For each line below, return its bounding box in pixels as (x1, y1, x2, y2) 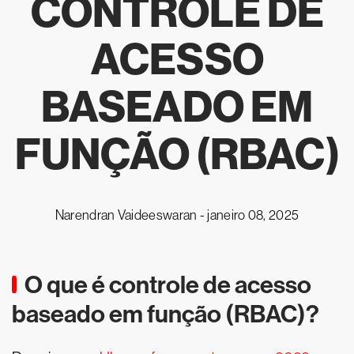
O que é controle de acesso (24, 270, 311, 299)
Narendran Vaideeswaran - (55, 207, 208, 223)
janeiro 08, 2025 (207, 207, 299, 223)
